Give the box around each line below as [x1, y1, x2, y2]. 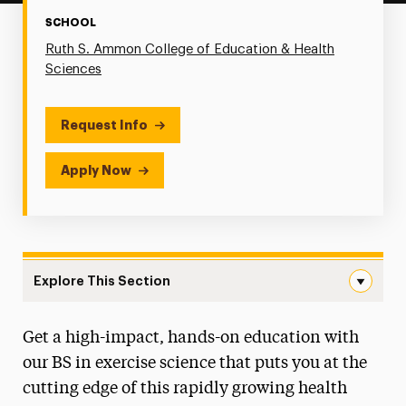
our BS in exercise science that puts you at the [22, 355, 367, 372]
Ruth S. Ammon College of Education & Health [44, 43, 334, 56]
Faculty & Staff [51, 370, 154, 383]
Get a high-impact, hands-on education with [22, 330, 359, 346]
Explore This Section [33, 275, 170, 287]
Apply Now [60, 164, 131, 177]
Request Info [60, 119, 148, 131]
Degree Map [51, 331, 132, 344]
